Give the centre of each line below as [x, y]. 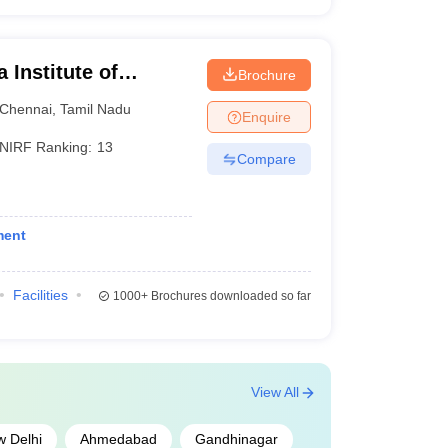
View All [274, 392]
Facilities [40, 295]
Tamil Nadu [96, 108]
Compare [266, 158]
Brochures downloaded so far [229, 296]
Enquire [266, 116]
